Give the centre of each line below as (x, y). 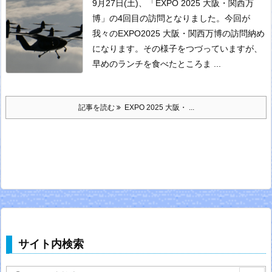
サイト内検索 (51, 244)
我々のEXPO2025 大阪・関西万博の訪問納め (178, 33)
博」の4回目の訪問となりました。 (158, 18)
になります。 (118, 49)
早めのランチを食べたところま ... (157, 64)
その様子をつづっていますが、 (203, 49)
